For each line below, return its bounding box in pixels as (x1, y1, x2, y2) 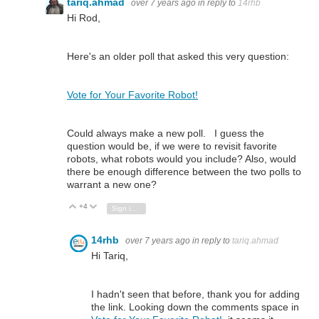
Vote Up (83, 203, 110, 211)
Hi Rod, (67, 11, 100, 23)
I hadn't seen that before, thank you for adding (91, 288, 300, 300)
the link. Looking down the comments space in (91, 300, 299, 313)
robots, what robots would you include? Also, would (67, 153, 296, 165)
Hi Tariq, (91, 249, 128, 261)
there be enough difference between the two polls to (67, 166, 301, 178)
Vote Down (104, 203, 140, 211)
